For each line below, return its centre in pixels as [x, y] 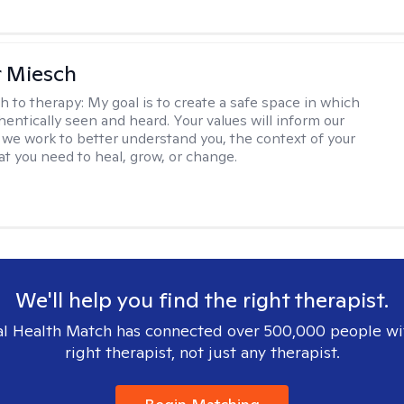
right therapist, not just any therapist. [202, 352]
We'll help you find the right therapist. [202, 300]
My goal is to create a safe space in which [224, 102]
